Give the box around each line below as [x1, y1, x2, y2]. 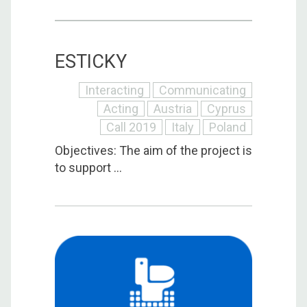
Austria [153, 101, 192, 116]
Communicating [159, 82, 246, 97]
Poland [209, 119, 246, 134]
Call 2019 [106, 119, 156, 134]
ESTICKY [55, 50, 127, 73]
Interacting [85, 82, 144, 97]
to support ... [55, 160, 122, 175]
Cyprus [207, 101, 246, 116]
